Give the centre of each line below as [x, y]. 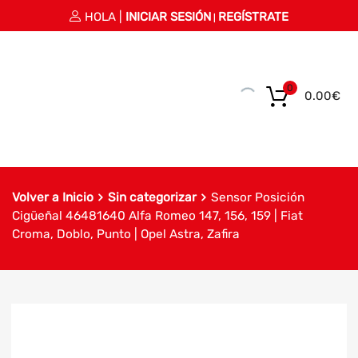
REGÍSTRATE [253, 16]
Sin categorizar [153, 198]
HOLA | [103, 16]
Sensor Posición [258, 198]
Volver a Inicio [53, 198]
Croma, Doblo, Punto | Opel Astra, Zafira [126, 235]
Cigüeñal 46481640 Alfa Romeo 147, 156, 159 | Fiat [158, 216]
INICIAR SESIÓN [168, 16]
